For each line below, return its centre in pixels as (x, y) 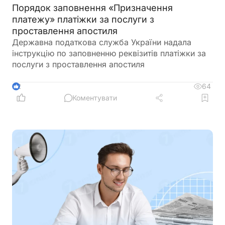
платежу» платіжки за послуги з (83, 20)
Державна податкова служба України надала (102, 42)
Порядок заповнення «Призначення (92, 8)
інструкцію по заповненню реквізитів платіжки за (109, 53)
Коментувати (95, 98)
